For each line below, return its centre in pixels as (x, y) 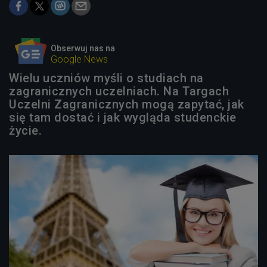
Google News (79, 59)
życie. (25, 131)
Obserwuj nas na (83, 48)
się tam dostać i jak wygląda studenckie (123, 117)
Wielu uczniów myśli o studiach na (106, 78)
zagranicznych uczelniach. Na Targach (119, 91)
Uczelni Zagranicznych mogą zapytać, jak (127, 104)
